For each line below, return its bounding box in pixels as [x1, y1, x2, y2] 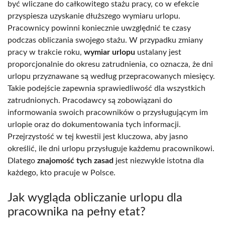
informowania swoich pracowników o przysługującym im [8, 108, 208, 117]
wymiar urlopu [84, 48, 135, 56]
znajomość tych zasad [37, 156, 114, 165]
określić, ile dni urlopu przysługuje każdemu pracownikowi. [8, 144, 214, 153]
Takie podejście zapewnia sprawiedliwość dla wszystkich [8, 84, 205, 92]
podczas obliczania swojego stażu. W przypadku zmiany [8, 36, 203, 44]
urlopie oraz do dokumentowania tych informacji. [8, 120, 181, 129]
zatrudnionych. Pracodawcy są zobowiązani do [8, 96, 172, 104]
